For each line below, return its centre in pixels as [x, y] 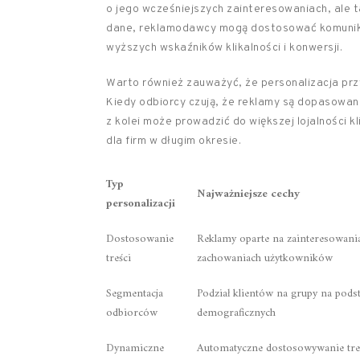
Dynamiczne [135, 348]
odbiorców [132, 313]
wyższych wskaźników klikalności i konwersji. [224, 48]
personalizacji [141, 204]
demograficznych [236, 313]
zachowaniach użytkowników [265, 258]
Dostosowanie [140, 239]
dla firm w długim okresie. [174, 141]
